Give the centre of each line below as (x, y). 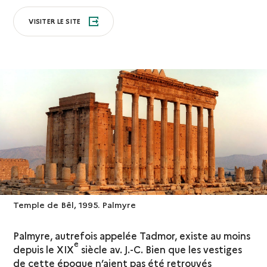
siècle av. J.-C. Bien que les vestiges (161, 249)
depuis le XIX (44, 249)
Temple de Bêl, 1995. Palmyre (75, 204)
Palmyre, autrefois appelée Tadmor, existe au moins (132, 235)
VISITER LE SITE (56, 21)
